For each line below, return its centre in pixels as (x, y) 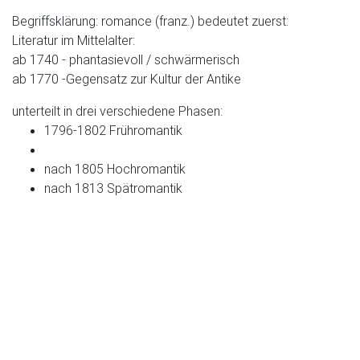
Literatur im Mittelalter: (74, 40)
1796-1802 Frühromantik (113, 130)
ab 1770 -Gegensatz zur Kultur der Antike (127, 79)
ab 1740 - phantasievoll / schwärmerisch (126, 59)
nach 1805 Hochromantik (115, 169)
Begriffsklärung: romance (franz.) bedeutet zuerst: (150, 21)
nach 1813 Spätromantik (113, 188)
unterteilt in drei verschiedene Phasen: (117, 111)
